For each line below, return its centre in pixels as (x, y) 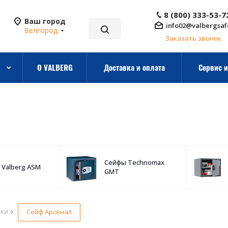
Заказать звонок (193, 38)
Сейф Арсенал (49, 212)
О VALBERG (55, 67)
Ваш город (45, 21)
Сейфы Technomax (134, 162)
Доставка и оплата (134, 67)
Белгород (41, 30)
